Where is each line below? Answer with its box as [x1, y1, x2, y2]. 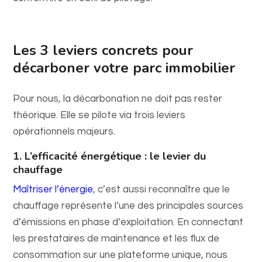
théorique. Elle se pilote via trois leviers [13, 110, 186, 120]
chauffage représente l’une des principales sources [13, 201, 244, 211]
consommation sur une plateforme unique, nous [13, 250, 228, 260]
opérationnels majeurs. [13, 126, 116, 137]
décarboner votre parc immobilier [13, 58, 236, 77]
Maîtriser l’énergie [13, 184, 94, 195]
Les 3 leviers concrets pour [13, 41, 194, 60]
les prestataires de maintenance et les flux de [13, 233, 220, 244]
